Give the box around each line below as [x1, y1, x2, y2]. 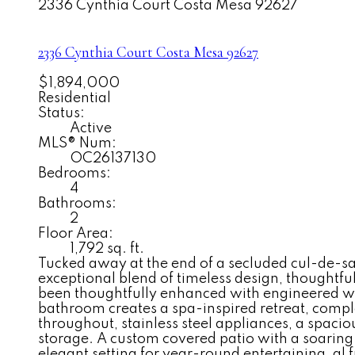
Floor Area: [38, 226, 113, 241]
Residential [38, 90, 111, 105]
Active [70, 120, 112, 136]
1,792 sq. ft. [70, 241, 144, 256]
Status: [38, 105, 85, 120]
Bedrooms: [38, 166, 111, 181]
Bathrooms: [38, 196, 116, 211]
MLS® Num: [38, 136, 116, 151]
